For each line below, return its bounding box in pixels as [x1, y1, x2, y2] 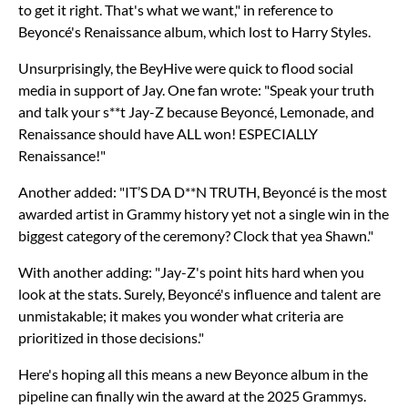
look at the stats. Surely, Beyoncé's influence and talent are [18, 284, 381, 302]
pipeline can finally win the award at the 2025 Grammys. [18, 386, 366, 404]
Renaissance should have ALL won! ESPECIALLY [18, 124, 318, 142]
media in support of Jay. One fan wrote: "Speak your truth [18, 80, 374, 98]
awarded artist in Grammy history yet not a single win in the [18, 204, 389, 222]
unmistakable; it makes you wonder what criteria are [18, 306, 343, 324]
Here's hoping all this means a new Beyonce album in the [18, 364, 368, 382]
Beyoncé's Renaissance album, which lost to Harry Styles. [18, 22, 371, 40]
